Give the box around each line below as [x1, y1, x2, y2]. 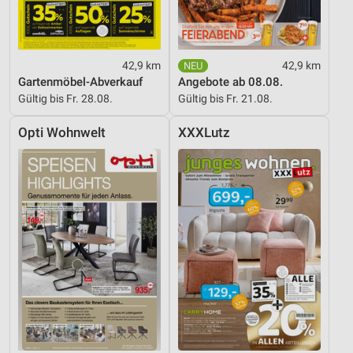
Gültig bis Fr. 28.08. [18, 91, 113, 105]
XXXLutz [178, 124, 230, 140]
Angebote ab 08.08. [178, 74, 283, 89]
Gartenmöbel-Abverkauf [18, 74, 143, 89]
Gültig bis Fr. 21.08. [178, 91, 273, 105]
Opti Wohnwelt [18, 124, 106, 140]
